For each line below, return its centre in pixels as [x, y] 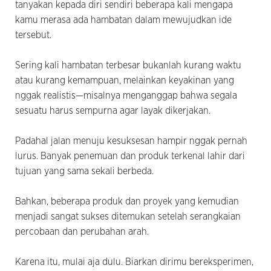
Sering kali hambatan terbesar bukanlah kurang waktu [128, 65]
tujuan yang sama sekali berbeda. [84, 171]
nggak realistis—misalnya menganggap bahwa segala [126, 95]
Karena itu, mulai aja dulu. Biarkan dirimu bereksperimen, [134, 262]
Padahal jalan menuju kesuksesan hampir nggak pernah [131, 141]
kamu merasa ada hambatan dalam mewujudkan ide [123, 20]
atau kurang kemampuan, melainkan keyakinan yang [125, 80]
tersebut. [33, 35]
